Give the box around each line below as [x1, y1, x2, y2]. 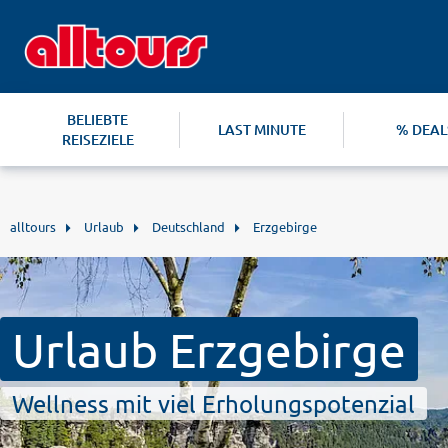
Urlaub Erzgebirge [12, 321, 406, 377]
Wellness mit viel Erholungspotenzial [12, 389, 415, 418]
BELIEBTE [67, 110, 129, 129]
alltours [10, 218, 56, 235]
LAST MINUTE [217, 120, 306, 139]
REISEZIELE [61, 130, 134, 149]
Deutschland [152, 218, 225, 235]
